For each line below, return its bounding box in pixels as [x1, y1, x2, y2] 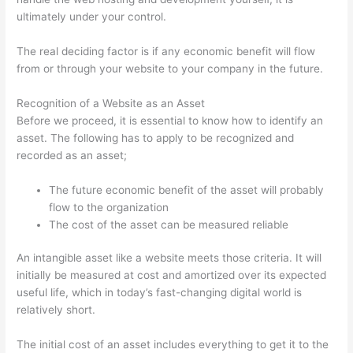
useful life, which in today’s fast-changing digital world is [17, 286, 303, 299]
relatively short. [17, 303, 96, 317]
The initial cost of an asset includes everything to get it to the [17, 338, 329, 351]
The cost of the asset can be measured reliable [49, 217, 289, 231]
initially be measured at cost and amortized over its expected [17, 269, 327, 282]
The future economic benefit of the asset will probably [49, 183, 325, 196]
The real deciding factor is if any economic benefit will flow [17, 45, 316, 58]
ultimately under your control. [17, 10, 167, 24]
